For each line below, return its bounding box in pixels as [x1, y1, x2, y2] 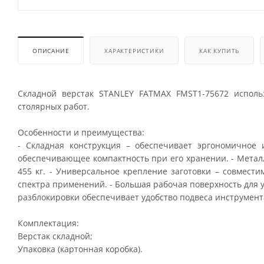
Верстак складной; [18, 230, 93, 242]
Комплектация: [18, 217, 79, 229]
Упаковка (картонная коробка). [18, 243, 143, 255]
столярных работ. [18, 100, 90, 112]
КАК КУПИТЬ [199, 46, 240, 55]
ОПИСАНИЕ [32, 46, 70, 55]
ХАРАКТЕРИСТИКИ [104, 46, 164, 55]
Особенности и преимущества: [18, 126, 144, 138]
